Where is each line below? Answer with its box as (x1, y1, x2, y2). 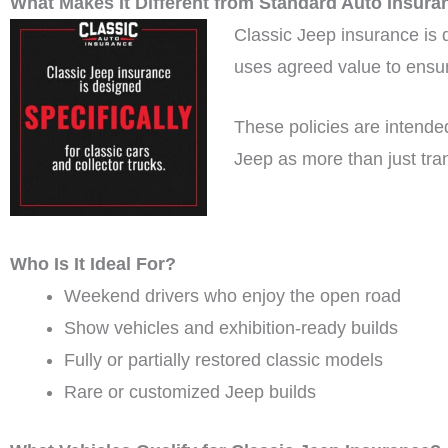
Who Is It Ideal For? (10, 253, 176, 274)
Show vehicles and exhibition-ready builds (64, 317, 398, 338)
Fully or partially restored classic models (64, 349, 383, 370)
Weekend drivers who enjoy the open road (64, 285, 401, 306)
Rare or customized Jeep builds (64, 381, 316, 402)
